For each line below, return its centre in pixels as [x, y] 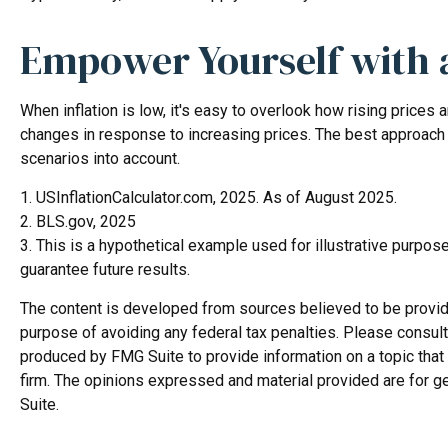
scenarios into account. [100, 158]
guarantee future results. [105, 269]
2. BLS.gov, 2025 [78, 221]
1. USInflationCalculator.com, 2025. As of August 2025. [208, 197]
